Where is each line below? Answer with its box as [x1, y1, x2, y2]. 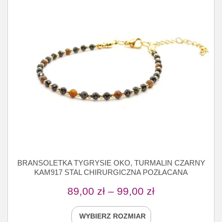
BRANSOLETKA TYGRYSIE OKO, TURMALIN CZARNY [17, 159, 205, 167]
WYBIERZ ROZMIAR [79, 213, 146, 221]
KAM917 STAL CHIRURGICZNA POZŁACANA [34, 168, 188, 177]
